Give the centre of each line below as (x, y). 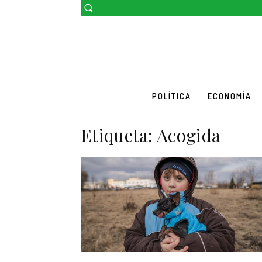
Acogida (189, 135)
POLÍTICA (171, 96)
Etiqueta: (119, 135)
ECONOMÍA (229, 96)
